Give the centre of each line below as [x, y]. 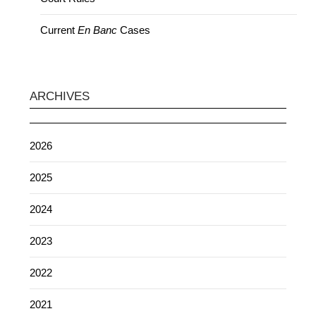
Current [59, 30]
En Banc [98, 30]
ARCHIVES [60, 97]
